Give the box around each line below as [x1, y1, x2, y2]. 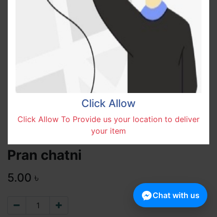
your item [91, 126, 126, 136]
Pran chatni [7, 147, 82, 163]
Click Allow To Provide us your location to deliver [17, 114, 200, 124]
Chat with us [153, 190, 200, 201]
